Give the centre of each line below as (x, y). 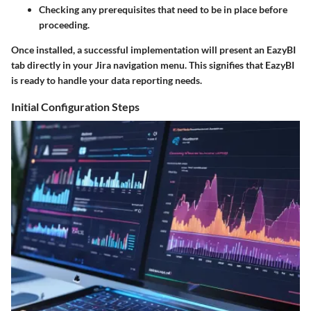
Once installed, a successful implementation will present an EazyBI (153, 49)
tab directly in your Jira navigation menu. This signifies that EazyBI (153, 65)
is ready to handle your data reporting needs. (107, 80)
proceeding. (64, 24)
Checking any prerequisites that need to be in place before (163, 9)
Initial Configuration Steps (75, 106)
